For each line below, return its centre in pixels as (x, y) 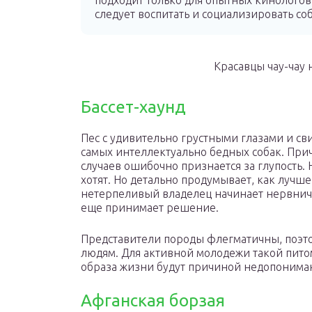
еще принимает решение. (150, 208)
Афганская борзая (153, 301)
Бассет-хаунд (133, 107)
